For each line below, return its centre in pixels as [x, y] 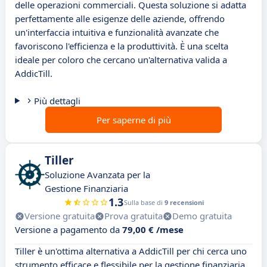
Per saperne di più [133, 120]
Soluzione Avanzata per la [97, 175]
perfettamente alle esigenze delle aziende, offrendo [120, 19]
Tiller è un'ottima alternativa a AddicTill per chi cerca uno [131, 251]
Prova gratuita [133, 216]
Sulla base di [144, 203]
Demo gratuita [202, 216]
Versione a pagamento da [69, 230]
